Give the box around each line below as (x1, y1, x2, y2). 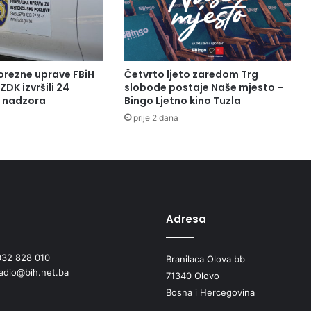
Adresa (166, 211, 206, 226)
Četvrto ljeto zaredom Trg (124, 67, 258, 81)
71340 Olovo (166, 269, 219, 281)
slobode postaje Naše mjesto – (124, 80, 284, 94)
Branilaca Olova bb (166, 253, 245, 264)
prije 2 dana (133, 112, 178, 123)
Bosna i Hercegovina (166, 286, 255, 298)
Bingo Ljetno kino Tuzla (124, 93, 241, 108)
